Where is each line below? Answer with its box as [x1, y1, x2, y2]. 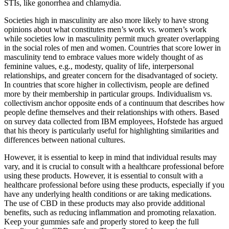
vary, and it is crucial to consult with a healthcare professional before [4, 162, 224, 171]
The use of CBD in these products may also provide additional [4, 198, 205, 208]
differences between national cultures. [4, 135, 125, 144]
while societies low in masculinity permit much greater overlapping [4, 34, 219, 43]
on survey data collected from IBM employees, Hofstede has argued [4, 117, 223, 126]
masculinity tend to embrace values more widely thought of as [4, 52, 203, 61]
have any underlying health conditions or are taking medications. [4, 189, 212, 198]
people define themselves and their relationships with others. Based [4, 107, 219, 117]
